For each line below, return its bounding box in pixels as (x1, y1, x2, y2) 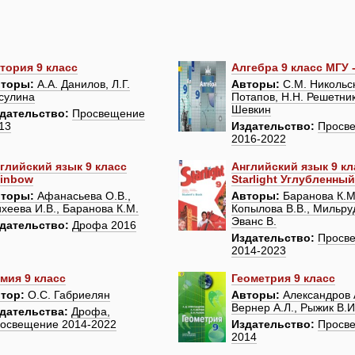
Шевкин (231, 103, 272, 116)
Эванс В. (231, 215, 277, 228)
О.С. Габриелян (24, 288, 110, 302)
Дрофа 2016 (71, 219, 136, 232)
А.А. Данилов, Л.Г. (33, 78, 130, 91)
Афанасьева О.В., (33, 189, 131, 203)
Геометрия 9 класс (231, 272, 336, 285)
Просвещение (71, 107, 145, 120)
